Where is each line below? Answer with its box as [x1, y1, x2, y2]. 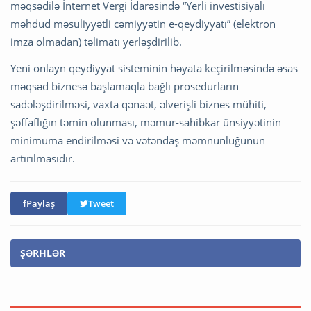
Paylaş [26, 197, 55, 210]
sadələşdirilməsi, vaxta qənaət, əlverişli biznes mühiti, [10, 97, 267, 112]
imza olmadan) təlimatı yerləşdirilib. [10, 35, 182, 49]
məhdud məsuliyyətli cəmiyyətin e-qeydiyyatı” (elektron [10, 17, 276, 31]
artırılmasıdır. [10, 151, 75, 166]
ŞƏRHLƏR [20, 246, 65, 260]
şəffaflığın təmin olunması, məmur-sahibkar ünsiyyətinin [10, 115, 281, 130]
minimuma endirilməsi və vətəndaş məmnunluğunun [10, 133, 265, 148]
